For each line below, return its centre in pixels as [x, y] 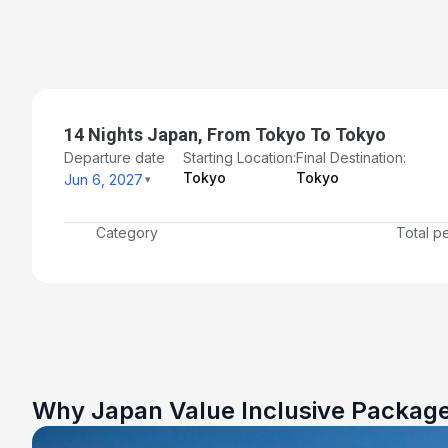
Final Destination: [351, 157]
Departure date [114, 157]
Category [127, 232]
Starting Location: [239, 157]
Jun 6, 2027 [103, 179]
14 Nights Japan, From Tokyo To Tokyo [225, 134]
